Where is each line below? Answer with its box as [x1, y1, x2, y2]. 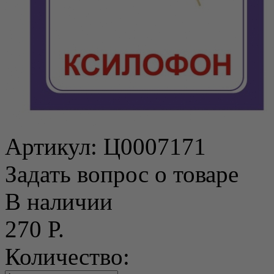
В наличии [5, 188, 113, 215]
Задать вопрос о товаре [5, 160, 239, 187]
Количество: [5, 243, 130, 270]
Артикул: [5, 133, 103, 160]
